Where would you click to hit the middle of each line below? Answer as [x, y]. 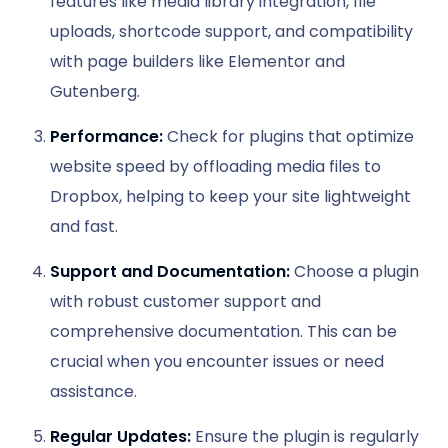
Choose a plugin [354, 271]
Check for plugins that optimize [288, 136]
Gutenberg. [95, 91]
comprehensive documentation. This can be [223, 331]
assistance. [93, 391]
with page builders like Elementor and [197, 61]
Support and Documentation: [170, 271]
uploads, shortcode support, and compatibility [231, 31]
